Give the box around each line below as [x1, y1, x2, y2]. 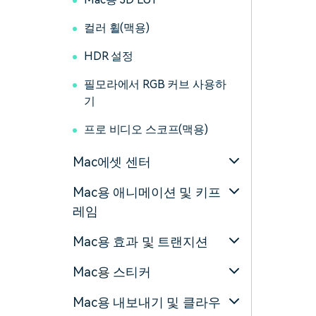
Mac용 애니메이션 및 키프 [73, 185, 221, 200]
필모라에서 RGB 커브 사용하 [84, 78, 226, 91]
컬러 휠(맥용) [84, 21, 150, 35]
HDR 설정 [84, 49, 134, 63]
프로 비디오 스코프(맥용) [84, 123, 208, 136]
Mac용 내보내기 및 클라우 [73, 295, 221, 310]
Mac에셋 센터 [73, 154, 151, 169]
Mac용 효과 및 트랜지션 [73, 234, 208, 249]
